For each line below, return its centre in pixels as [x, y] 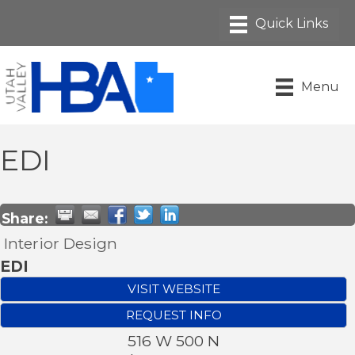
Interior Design [61, 243]
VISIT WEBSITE [174, 288]
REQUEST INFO [174, 315]
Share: [25, 218]
